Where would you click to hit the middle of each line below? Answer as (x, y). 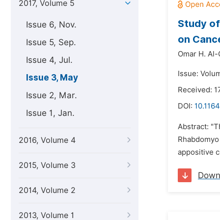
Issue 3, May (52, 78)
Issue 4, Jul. (49, 60)
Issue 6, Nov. (51, 25)
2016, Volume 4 (47, 140)
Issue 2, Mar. (52, 95)
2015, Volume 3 (47, 165)
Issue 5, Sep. (51, 42)
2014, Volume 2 (47, 190)
